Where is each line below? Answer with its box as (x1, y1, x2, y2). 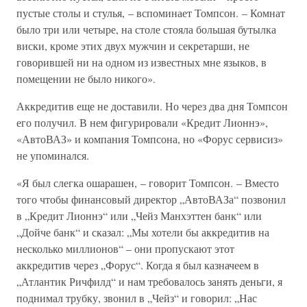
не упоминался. (16, 148, 89, 162)
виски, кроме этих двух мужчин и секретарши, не (16, 38, 249, 53)
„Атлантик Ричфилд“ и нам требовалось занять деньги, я (16, 274, 282, 288)
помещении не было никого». (16, 71, 156, 86)
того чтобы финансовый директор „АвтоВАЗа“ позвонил (16, 192, 286, 206)
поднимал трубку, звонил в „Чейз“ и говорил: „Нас (16, 291, 257, 305)
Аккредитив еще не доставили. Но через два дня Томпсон (16, 99, 288, 113)
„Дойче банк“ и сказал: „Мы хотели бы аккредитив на (16, 225, 269, 239)
